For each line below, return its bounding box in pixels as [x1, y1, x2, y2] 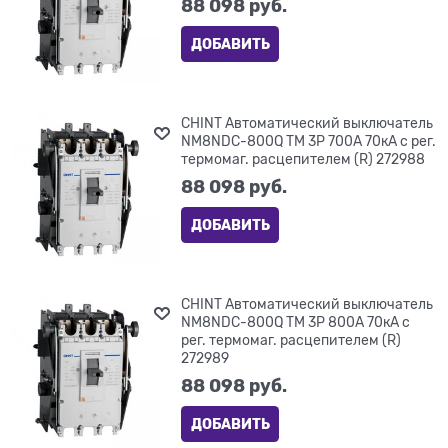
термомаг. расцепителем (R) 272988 [181, 151, 426, 168]
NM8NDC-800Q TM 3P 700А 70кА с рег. [181, 133, 437, 150]
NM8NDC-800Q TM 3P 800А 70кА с [181, 313, 411, 330]
